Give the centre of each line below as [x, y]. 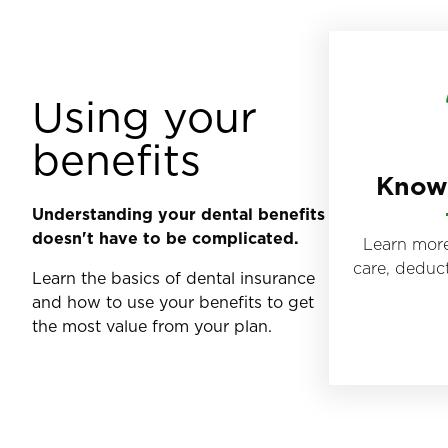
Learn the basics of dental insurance [173, 277]
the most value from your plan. [152, 325]
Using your [144, 116]
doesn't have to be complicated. [168, 237]
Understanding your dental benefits [178, 213]
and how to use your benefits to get [173, 301]
